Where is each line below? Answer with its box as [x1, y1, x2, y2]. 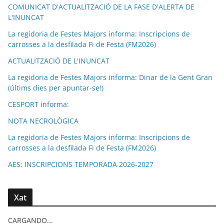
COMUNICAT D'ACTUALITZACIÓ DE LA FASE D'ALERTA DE [8, 1, 194, 11]
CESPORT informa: [8, 99, 69, 109]
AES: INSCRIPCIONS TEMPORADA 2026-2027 [8, 159, 153, 169]
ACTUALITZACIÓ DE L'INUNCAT [8, 55, 109, 65]
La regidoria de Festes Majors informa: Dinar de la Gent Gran [8, 72, 212, 82]
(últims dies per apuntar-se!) [8, 82, 103, 92]
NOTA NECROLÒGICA [8, 115, 78, 125]
